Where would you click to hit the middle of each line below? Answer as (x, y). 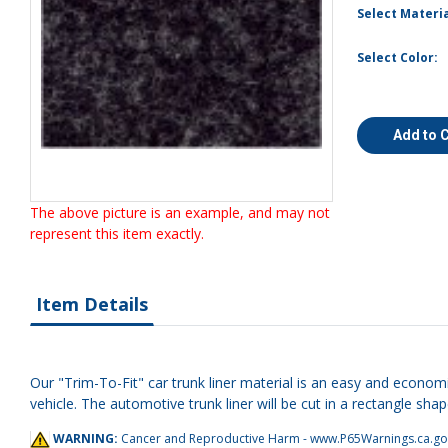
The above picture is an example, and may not (180, 212)
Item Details (92, 304)
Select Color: (397, 57)
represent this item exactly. (117, 233)
